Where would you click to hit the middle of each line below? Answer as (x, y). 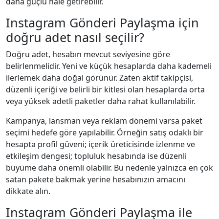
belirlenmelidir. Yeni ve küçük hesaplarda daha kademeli (109, 66)
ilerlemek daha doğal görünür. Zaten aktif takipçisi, (99, 77)
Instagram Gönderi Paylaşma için (102, 22)
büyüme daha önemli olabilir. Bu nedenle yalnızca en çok (109, 167)
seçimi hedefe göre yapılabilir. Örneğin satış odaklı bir (105, 132)
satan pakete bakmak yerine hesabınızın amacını (96, 179)
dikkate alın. (28, 191)
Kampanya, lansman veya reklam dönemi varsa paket (104, 120)
